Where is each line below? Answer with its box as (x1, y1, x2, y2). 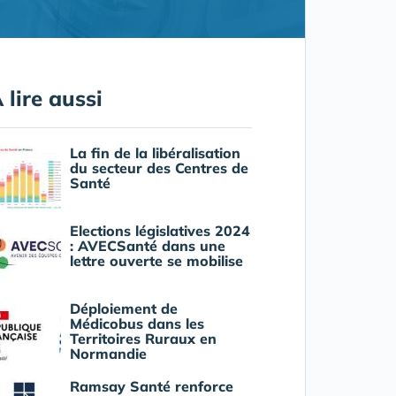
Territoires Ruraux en (69, 329, 217, 347)
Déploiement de (69, 299, 178, 317)
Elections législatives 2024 (69, 221, 250, 240)
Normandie (69, 344, 147, 362)
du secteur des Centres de (69, 158, 248, 177)
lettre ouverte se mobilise (69, 251, 243, 270)
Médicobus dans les (69, 314, 204, 332)
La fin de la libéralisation (69, 143, 240, 162)
